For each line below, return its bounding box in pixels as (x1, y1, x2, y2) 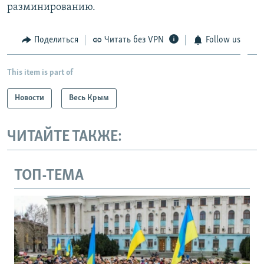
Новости (15, 94, 44, 103)
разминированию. (7, 1, 95, 13)
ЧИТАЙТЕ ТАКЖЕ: (7, 129, 122, 146)
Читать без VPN (104, 35, 164, 45)
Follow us (205, 35, 240, 45)
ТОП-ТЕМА (14, 167, 84, 184)
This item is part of (7, 68, 73, 78)
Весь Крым (69, 94, 109, 103)
